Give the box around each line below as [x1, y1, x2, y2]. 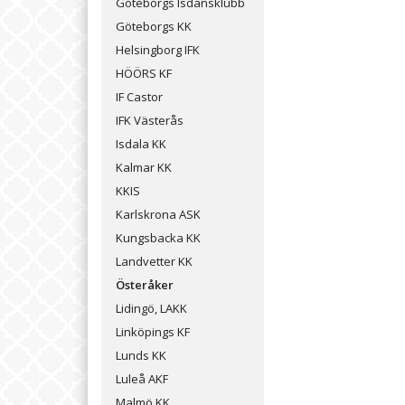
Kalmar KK [116, 159, 172, 176]
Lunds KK [116, 347, 166, 364]
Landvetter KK [116, 253, 193, 270]
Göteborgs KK [116, 18, 192, 35]
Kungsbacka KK [116, 230, 201, 247]
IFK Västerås [116, 112, 184, 129]
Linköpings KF [116, 324, 190, 341]
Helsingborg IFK [116, 42, 200, 59]
